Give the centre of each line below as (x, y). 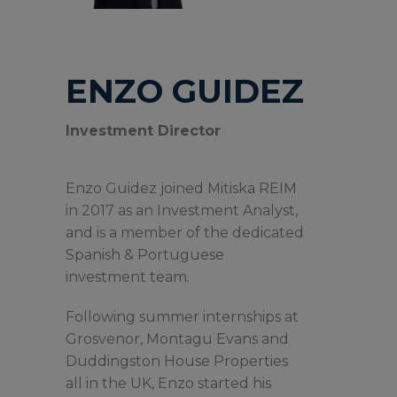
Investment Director (143, 131)
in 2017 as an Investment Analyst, (182, 211)
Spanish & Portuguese (145, 255)
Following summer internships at (182, 317)
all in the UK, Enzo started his (168, 384)
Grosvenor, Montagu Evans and (177, 339)
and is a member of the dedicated (185, 233)
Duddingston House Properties (177, 362)
